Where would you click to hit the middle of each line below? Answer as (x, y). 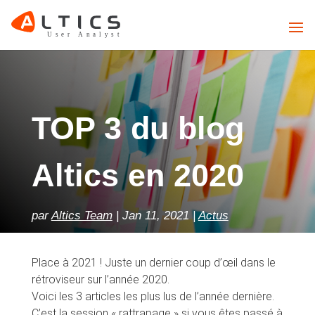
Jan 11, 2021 (155, 216)
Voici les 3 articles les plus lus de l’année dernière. (153, 296)
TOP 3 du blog (137, 128)
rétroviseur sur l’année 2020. (100, 279)
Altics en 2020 (137, 175)
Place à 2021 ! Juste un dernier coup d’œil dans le (153, 263)
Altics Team (82, 216)
